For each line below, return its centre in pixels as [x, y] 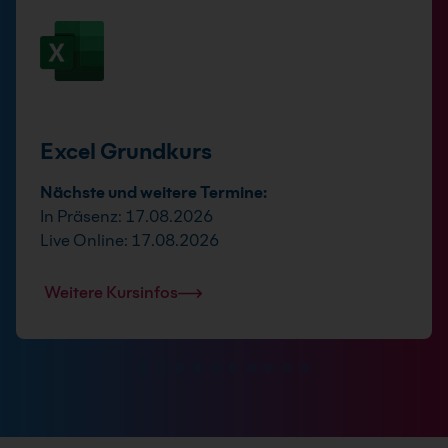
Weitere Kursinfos [111, 292]
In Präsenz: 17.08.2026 [126, 216]
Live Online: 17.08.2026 [129, 240]
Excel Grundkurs [126, 150]
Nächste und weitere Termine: [153, 192]
